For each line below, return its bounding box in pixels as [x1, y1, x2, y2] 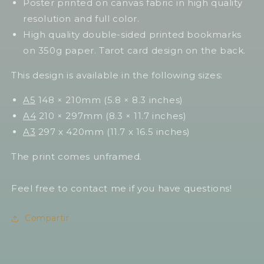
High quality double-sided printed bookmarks [23, 29, 242, 41]
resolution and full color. [23, 13, 140, 25]
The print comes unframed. [11, 151, 142, 163]
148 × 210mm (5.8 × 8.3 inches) [35, 94, 183, 106]
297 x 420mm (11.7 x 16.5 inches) [35, 126, 191, 138]
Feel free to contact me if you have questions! [11, 183, 232, 194]
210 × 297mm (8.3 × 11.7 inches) [36, 110, 187, 122]
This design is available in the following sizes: [11, 70, 223, 81]
